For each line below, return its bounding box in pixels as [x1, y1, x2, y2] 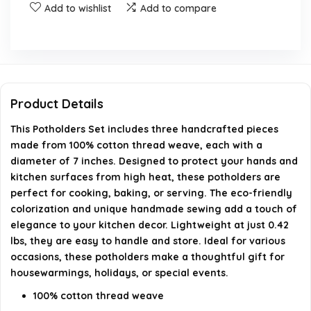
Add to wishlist [44, 2, 111, 15]
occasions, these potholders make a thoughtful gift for [10, 251, 285, 263]
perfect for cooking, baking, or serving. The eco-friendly [10, 187, 292, 199]
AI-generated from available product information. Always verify [24, 126, 274, 136]
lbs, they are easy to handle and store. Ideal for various [10, 235, 285, 247]
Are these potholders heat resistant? [24, 15, 194, 28]
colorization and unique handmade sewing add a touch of [10, 203, 297, 215]
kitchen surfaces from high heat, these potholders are [10, 171, 280, 183]
